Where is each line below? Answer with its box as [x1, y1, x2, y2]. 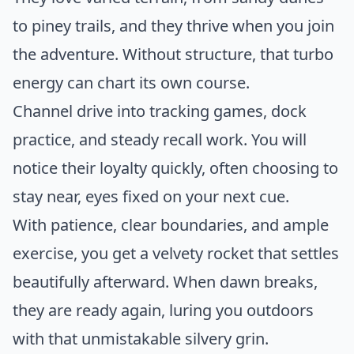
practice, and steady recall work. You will [13, 128, 307, 150]
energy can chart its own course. [13, 71, 250, 93]
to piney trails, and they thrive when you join [13, 14, 334, 36]
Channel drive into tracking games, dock [13, 100, 307, 122]
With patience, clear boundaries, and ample [13, 213, 329, 235]
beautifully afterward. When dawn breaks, [13, 270, 318, 292]
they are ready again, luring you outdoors [13, 299, 314, 321]
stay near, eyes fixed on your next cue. [13, 185, 289, 207]
